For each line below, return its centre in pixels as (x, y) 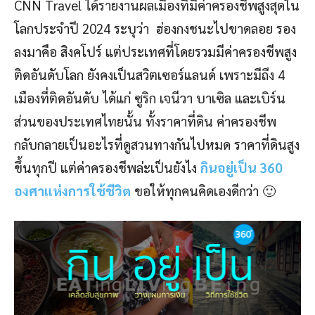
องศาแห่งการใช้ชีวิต (72, 191)
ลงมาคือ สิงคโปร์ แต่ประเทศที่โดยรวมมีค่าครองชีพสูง (155, 52)
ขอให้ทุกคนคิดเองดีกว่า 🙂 (203, 191)
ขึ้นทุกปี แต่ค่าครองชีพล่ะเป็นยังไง (107, 168)
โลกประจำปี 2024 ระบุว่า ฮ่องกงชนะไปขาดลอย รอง (155, 28)
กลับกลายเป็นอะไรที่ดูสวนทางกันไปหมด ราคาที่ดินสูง (157, 144)
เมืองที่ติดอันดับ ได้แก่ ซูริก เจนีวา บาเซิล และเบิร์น (150, 98)
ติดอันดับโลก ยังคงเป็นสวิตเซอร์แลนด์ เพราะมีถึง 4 (149, 75)
